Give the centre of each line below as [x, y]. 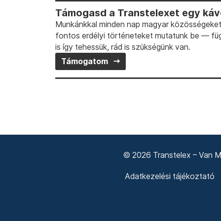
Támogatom [85, 61]
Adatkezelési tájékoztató [169, 176]
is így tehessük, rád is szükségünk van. [123, 47]
